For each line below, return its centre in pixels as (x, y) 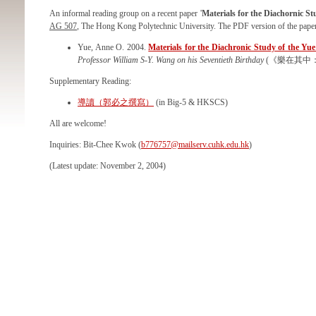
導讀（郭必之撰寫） (116, 102)
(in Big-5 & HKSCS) (191, 102)
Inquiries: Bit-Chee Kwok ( (95, 145)
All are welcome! (78, 123)
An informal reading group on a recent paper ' (126, 13)
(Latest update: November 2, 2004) (108, 166)
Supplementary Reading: (90, 81)
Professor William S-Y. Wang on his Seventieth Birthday (171, 60)
